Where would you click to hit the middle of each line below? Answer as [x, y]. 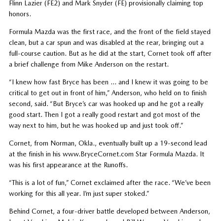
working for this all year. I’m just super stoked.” [79, 193]
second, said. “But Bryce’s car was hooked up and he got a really [106, 103]
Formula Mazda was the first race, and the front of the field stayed [110, 31]
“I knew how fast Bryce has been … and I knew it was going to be [108, 82]
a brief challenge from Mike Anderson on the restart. [89, 64]
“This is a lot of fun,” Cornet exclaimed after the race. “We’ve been [110, 182]
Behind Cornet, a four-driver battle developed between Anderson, [109, 211]
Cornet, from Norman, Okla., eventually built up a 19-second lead [108, 143]
